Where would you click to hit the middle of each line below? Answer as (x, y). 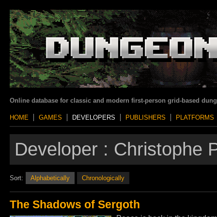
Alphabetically (50, 178)
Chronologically (103, 178)
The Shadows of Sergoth (75, 204)
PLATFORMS (195, 117)
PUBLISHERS (146, 117)
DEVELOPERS (94, 117)
